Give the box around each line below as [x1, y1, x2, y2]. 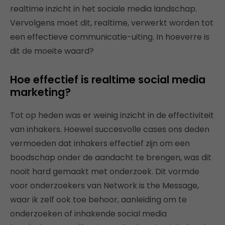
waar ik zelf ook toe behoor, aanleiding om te [10, 194, 187, 206]
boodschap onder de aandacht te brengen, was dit [10, 152, 211, 164]
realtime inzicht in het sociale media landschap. [10, 3, 197, 15]
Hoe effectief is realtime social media [10, 72, 205, 87]
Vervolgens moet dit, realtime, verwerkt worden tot [10, 17, 213, 29]
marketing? [10, 85, 71, 100]
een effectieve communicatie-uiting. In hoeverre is [10, 31, 209, 43]
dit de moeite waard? [10, 45, 94, 57]
